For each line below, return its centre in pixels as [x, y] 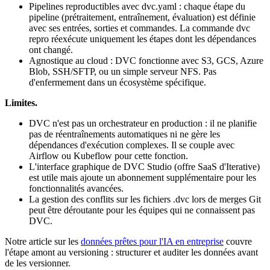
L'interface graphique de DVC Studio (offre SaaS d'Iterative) [144, 167]
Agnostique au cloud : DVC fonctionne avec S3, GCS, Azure [146, 61]
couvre [238, 242]
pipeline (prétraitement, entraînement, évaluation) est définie [142, 17]
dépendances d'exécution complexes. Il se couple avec [132, 145]
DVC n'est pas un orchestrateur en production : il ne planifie [143, 124]
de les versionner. [38, 263]
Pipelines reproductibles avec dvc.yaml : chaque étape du [137, 7]
